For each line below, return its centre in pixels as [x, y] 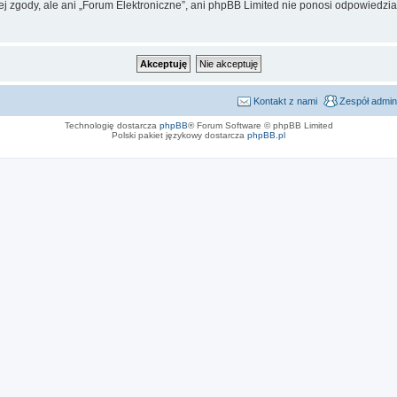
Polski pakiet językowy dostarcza [179, 135]
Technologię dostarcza [112, 125]
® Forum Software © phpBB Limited [260, 125]
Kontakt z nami [285, 101]
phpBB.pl [266, 135]
